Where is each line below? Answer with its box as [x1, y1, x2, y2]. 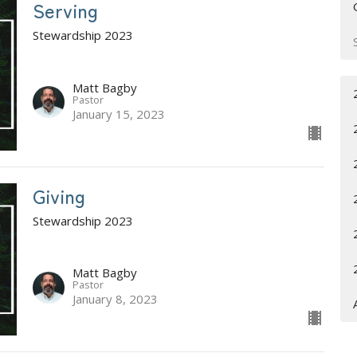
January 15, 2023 [72, 105, 165, 122]
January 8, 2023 [72, 291, 158, 308]
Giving [32, 181, 85, 210]
